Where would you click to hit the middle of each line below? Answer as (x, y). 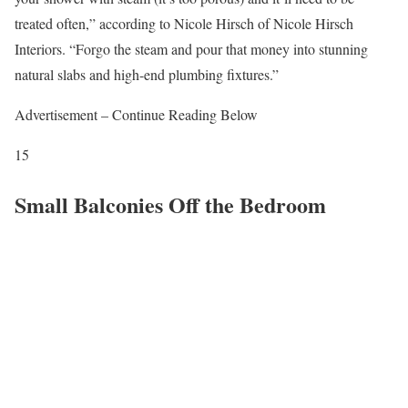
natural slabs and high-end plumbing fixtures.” (147, 74)
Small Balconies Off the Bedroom (170, 204)
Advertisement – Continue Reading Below (136, 114)
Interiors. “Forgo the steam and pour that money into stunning (191, 48)
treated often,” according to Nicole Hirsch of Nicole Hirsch (184, 23)
